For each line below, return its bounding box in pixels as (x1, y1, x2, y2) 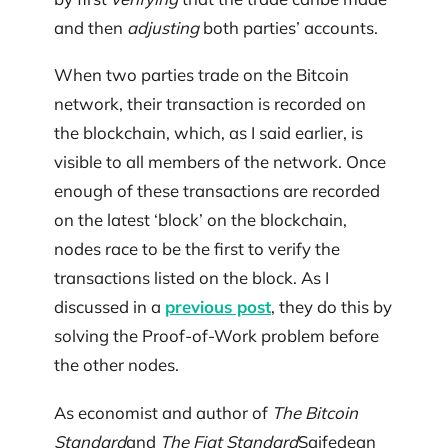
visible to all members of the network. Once (54, 151, 386, 173)
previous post (165, 296, 271, 318)
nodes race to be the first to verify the (54, 238, 340, 260)
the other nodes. (54, 354, 179, 376)
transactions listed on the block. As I (54, 267, 329, 289)
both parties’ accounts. (199, 16, 378, 38)
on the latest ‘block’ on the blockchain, (54, 209, 347, 231)
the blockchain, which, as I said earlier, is (54, 122, 363, 144)
